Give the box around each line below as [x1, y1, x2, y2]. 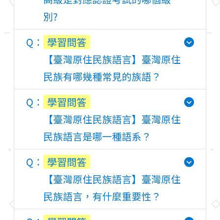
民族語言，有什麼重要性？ [43, 189, 161, 203]
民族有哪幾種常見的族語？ [43, 69, 161, 83]
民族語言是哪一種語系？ [43, 129, 151, 143]
